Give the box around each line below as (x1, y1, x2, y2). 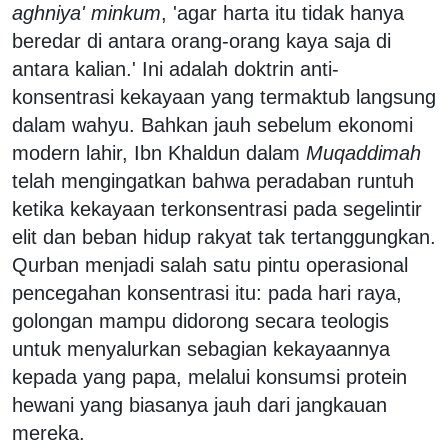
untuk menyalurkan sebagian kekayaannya (12, 337, 390, 360)
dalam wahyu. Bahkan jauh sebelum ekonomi (12, 113, 413, 136)
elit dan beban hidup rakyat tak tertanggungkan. (12, 225, 436, 248)
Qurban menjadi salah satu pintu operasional (12, 253, 408, 276)
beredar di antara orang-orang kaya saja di (12, 29, 391, 52)
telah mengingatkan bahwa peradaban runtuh (12, 169, 414, 192)
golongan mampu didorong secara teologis (12, 309, 389, 332)
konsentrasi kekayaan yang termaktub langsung (12, 85, 436, 108)
